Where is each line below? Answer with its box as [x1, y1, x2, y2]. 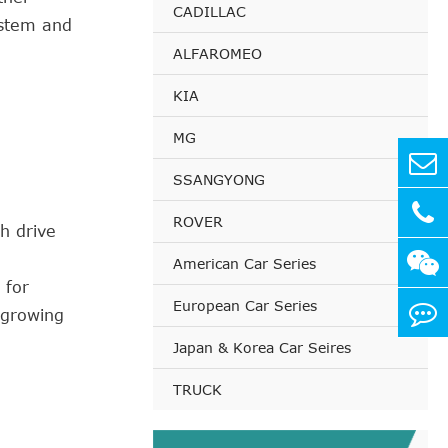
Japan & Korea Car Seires [173, 339, 351, 356]
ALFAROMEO [173, 45, 262, 62]
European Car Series [173, 297, 317, 314]
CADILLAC [173, 3, 246, 20]
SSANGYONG [173, 171, 265, 188]
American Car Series [173, 255, 316, 272]
